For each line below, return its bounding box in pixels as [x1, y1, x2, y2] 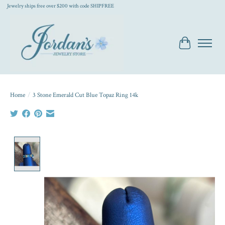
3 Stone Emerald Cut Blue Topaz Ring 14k [33, 90, 138, 99]
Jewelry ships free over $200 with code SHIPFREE [7, 2, 114, 10]
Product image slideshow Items [44, 136, 144, 147]
